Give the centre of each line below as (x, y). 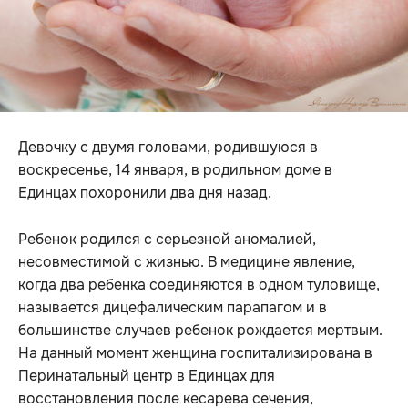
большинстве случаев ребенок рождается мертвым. (200, 331)
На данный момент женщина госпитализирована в (195, 353)
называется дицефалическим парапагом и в (173, 308)
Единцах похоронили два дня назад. (145, 193)
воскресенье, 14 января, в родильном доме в (175, 170)
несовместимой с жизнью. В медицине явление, (187, 262)
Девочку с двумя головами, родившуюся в (168, 148)
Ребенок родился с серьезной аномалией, (167, 240)
